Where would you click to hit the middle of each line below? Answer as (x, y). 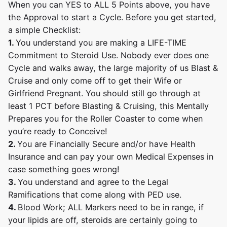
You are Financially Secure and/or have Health (106, 144)
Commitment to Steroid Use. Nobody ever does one (108, 55)
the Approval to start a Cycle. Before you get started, (112, 17)
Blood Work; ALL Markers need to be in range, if (111, 207)
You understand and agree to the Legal (93, 182)
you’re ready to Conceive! (58, 131)
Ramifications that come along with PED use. (95, 194)
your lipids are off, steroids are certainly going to (103, 220)
